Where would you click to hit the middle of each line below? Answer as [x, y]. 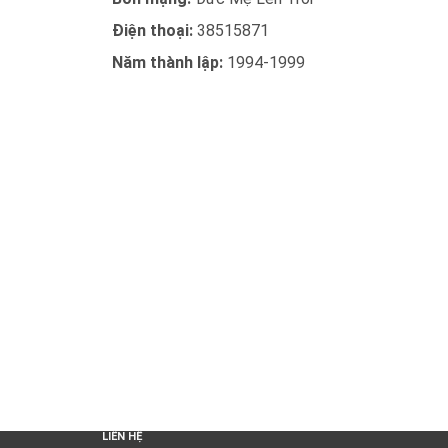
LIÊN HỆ [122, 436]
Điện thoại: [154, 30]
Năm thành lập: [169, 62]
